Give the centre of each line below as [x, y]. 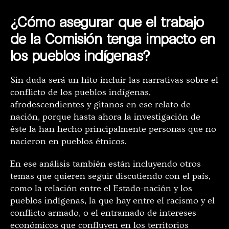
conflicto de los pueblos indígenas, [81, 93]
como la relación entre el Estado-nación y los [101, 189]
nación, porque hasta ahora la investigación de [105, 117]
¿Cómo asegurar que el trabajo [107, 22]
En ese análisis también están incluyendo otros [106, 164]
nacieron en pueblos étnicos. [68, 142]
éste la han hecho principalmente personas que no [113, 129]
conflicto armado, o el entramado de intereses [103, 213]
